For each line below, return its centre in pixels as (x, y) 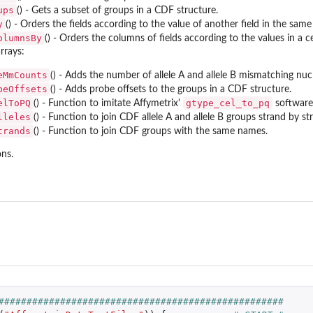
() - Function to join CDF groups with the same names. (151, 131)
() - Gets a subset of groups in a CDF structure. (117, 10)
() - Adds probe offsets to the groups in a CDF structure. (171, 89)
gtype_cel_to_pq (228, 103)
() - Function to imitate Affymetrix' (108, 103)
